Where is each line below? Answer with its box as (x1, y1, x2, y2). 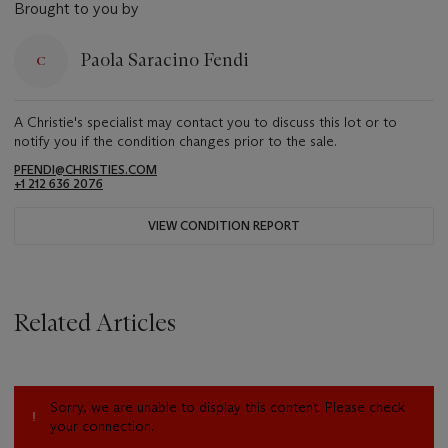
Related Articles (14, 307, 176, 337)
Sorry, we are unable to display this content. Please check (50, 397, 405, 416)
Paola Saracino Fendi (80, 49, 249, 72)
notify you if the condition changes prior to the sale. (14, 131, 337, 150)
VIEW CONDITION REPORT (148, 217, 300, 233)
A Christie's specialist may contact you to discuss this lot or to (14, 112, 397, 131)
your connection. (50, 416, 154, 435)
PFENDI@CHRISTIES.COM (14, 161, 157, 177)
